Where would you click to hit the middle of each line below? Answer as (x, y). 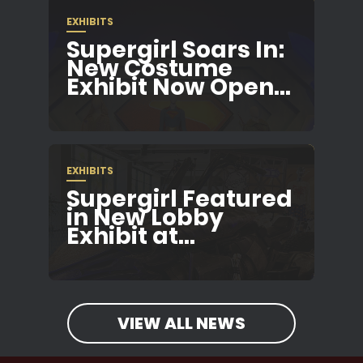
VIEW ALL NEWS (181, 324)
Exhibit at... (131, 237)
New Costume (149, 69)
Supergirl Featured (179, 199)
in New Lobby (145, 218)
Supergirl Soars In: (175, 50)
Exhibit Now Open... (179, 88)
